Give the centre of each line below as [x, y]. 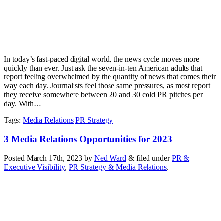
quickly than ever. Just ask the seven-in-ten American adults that [103, 68]
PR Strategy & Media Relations [118, 167]
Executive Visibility [34, 167]
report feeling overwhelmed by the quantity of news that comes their [110, 76]
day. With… [23, 103]
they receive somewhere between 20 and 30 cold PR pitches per [103, 94]
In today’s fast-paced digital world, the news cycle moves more [102, 59]
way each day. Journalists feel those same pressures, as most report [107, 85]
